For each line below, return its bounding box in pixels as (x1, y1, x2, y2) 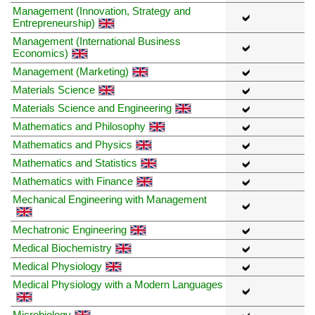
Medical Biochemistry (13, 241, 112, 254)
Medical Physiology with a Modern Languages (13, 278, 223, 290)
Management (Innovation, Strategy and (13, 4, 191, 17)
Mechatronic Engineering (13, 223, 127, 236)
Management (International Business (13, 34, 181, 47)
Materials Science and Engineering (13, 101, 172, 114)
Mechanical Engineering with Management (13, 193, 207, 205)
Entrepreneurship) (13, 16, 95, 29)
